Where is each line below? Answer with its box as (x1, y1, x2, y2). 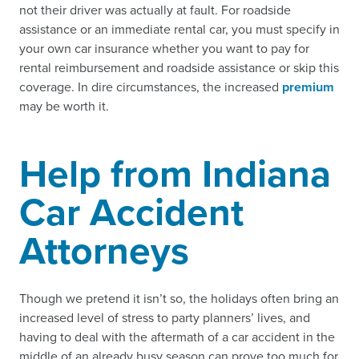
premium (282, 78, 334, 97)
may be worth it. (19, 97, 109, 116)
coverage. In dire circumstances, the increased (19, 78, 282, 97)
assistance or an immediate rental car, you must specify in (19, 20, 340, 39)
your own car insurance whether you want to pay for (19, 39, 309, 58)
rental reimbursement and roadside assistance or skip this (19, 58, 339, 78)
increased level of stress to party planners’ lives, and (19, 309, 310, 328)
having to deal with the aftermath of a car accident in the (19, 328, 335, 347)
